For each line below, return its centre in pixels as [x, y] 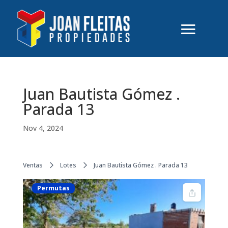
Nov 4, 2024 [43, 128]
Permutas [53, 188]
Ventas [33, 165]
